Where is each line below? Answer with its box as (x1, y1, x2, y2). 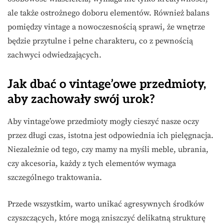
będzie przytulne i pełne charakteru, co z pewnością (7, 35, 193, 46)
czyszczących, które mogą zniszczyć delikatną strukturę (7, 212, 205, 223)
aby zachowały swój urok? (7, 91, 155, 106)
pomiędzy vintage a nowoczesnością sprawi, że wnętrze (7, 21, 205, 32)
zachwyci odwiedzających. (7, 49, 101, 60)
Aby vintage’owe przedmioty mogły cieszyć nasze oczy (7, 116, 199, 126)
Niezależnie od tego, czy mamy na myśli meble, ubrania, (7, 144, 208, 154)
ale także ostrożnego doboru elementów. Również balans (7, 7, 209, 18)
